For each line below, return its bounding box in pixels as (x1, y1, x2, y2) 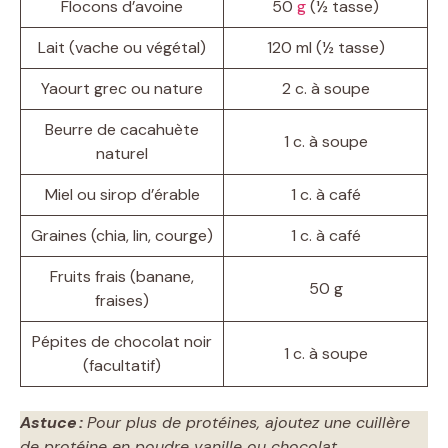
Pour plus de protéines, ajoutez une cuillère (87, 411, 410, 433)
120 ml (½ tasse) (266, 36, 385, 58)
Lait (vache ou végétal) (38, 36, 206, 58)
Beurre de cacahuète (45, 118, 199, 140)
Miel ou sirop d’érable (44, 183, 200, 205)
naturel (96, 142, 148, 164)
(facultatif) (83, 354, 161, 376)
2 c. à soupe (281, 77, 370, 99)
